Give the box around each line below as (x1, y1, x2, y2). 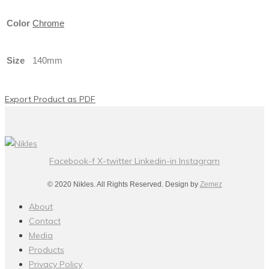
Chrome (32, 17, 64, 28)
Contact (29, 215, 61, 226)
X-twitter (97, 155, 132, 166)
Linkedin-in (134, 155, 177, 166)
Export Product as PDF (5, 93, 95, 104)
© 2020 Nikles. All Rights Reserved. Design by (47, 180, 200, 189)
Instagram (179, 155, 220, 166)
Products (29, 244, 64, 255)
